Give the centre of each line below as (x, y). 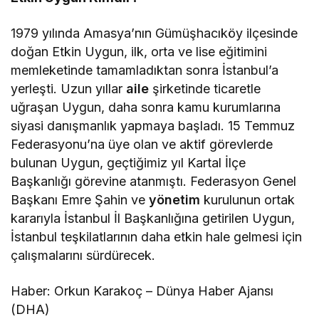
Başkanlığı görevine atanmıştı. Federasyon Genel (154, 182)
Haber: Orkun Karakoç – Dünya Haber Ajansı (142, 291)
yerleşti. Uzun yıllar (69, 89)
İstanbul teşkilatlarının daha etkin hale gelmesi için (157, 237)
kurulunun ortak (248, 200)
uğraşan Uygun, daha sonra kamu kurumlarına (146, 108)
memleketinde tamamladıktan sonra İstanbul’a (145, 70)
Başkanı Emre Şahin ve (80, 200)
